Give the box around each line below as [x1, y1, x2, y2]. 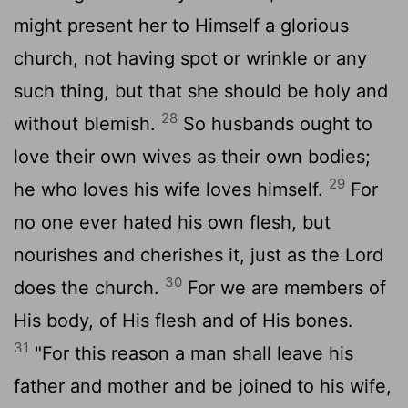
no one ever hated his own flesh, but [14, 210, 331, 233]
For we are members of [182, 276, 386, 299]
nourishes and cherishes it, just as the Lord [14, 243, 383, 266]
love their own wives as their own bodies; [14, 145, 371, 168]
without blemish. [14, 112, 161, 135]
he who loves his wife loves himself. [14, 178, 329, 200]
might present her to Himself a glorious [14, 14, 349, 36]
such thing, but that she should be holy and [14, 79, 388, 102]
